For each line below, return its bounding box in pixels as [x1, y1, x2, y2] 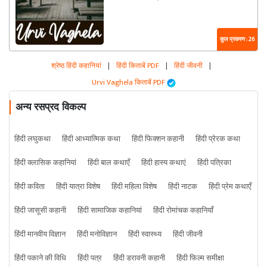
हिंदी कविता [14, 180, 45, 194]
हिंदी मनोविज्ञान [77, 228, 117, 241]
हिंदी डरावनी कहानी [113, 252, 165, 265]
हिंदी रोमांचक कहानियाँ [153, 204, 213, 218]
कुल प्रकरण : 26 [220, 35, 254, 45]
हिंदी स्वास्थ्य [128, 228, 162, 241]
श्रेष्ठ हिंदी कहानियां [51, 60, 103, 72]
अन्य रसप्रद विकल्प [15, 101, 86, 113]
